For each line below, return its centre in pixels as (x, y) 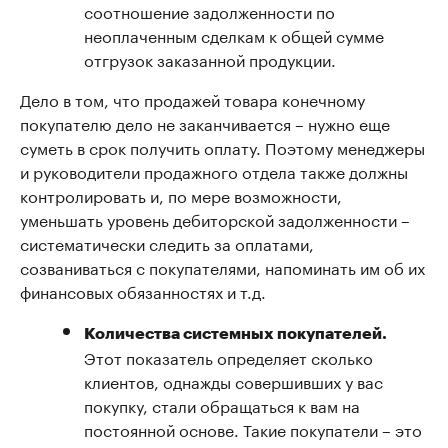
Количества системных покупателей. (235, 332)
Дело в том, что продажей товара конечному (192, 98)
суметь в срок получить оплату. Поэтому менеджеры (222, 146)
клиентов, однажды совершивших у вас (233, 380)
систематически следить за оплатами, (167, 242)
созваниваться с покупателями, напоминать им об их (222, 266)
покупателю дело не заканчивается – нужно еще (205, 122)
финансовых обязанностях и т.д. (143, 290)
